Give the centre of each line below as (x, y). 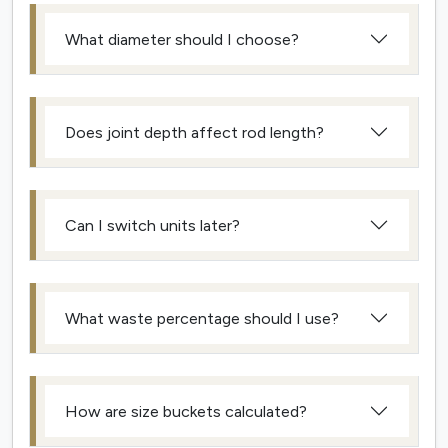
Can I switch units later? (152, 225)
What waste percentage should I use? (202, 318)
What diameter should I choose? (182, 39)
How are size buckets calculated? (186, 411)
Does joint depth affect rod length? (194, 132)
